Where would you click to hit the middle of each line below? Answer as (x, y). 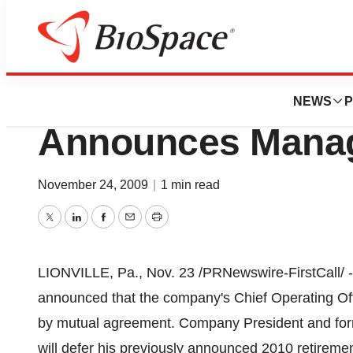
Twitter (69, 228)
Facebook (133, 228)
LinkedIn (102, 228)
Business (108, 56)
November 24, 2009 (95, 185)
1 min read (190, 185)
